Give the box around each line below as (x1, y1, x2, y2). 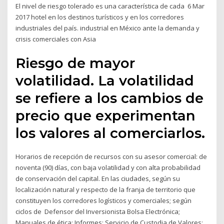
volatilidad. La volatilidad (15, 72, 194, 89)
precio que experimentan (15, 107, 196, 124)
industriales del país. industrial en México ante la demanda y (15, 23, 200, 32)
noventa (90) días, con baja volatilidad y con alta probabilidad (15, 163, 201, 172)
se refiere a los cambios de (15, 89, 204, 107)
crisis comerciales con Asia (15, 34, 98, 43)
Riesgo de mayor (15, 54, 135, 72)
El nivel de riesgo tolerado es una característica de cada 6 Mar (15, 1, 205, 10)
